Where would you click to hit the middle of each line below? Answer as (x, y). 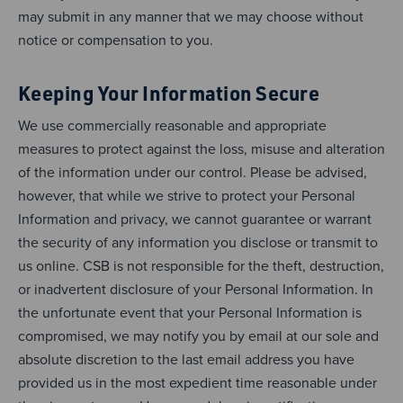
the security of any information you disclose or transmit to (198, 242)
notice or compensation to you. (116, 40)
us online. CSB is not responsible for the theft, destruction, (201, 265)
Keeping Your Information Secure (169, 92)
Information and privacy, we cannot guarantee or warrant (195, 219)
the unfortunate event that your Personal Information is (190, 312)
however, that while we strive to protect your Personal (187, 195)
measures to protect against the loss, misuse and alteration (201, 148)
